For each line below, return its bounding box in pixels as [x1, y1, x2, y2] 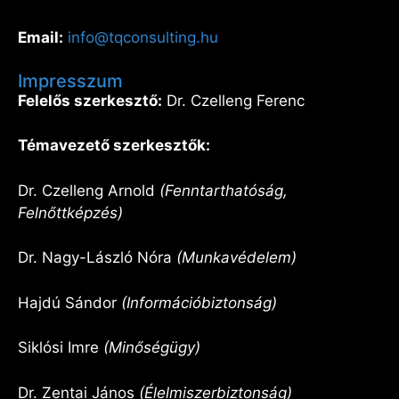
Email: [18, 28, 63, 47]
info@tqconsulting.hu [68, 28, 218, 47]
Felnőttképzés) [18, 203, 123, 222]
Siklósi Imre [18, 338, 103, 357]
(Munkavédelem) [176, 248, 297, 267]
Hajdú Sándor [18, 293, 121, 312]
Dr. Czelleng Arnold [18, 181, 159, 199]
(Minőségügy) [103, 338, 200, 357]
